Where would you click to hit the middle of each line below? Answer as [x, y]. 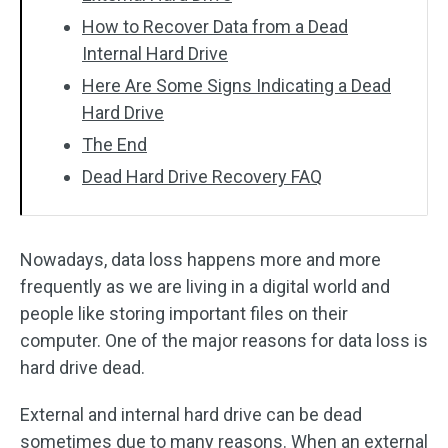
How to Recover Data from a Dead [215, 26]
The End [114, 144]
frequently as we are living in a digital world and [205, 286]
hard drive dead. [82, 367]
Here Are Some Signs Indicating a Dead [236, 85]
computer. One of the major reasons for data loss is [224, 340]
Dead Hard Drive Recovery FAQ [202, 176]
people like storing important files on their [184, 313]
